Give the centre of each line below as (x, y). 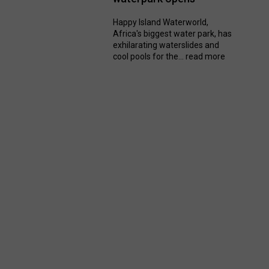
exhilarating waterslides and (166, 45)
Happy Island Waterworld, (161, 23)
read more (206, 57)
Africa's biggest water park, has (173, 34)
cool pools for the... (150, 57)
